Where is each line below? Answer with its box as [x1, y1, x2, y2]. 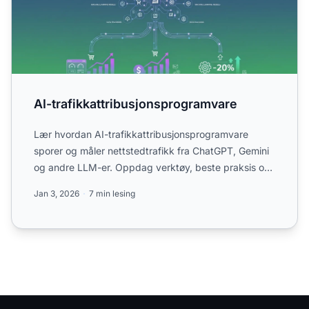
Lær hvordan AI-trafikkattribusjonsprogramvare [34, 128, 248, 140]
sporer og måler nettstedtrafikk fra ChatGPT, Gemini [34, 144, 269, 157]
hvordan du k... [34, 177, 102, 190]
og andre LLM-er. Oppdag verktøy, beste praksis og [34, 161, 270, 173]
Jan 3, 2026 [34, 188, 79, 199]
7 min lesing [89, 188, 135, 199]
